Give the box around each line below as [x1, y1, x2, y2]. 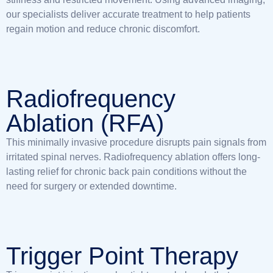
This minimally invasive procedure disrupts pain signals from [6, 137, 266, 147]
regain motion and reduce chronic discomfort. [6, 24, 200, 34]
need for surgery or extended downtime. [6, 181, 177, 191]
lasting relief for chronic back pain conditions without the [6, 166, 247, 177]
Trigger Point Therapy [6, 243, 238, 269]
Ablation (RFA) [6, 110, 164, 136]
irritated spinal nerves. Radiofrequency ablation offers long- [6, 152, 260, 162]
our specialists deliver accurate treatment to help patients [6, 9, 250, 19]
